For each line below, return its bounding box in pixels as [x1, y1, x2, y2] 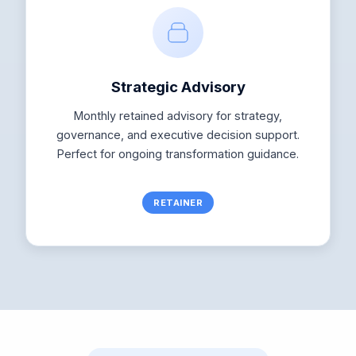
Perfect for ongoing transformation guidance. [57, 147, 299, 161]
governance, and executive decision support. [56, 128, 300, 142]
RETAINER [153, 196, 203, 208]
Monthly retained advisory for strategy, [74, 109, 282, 123]
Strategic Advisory [110, 78, 246, 96]
